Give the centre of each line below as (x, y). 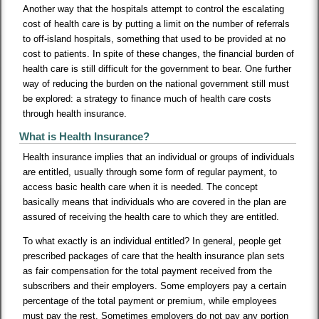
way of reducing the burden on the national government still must (156, 84)
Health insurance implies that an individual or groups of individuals (159, 157)
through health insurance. (75, 114)
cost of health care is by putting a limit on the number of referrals (157, 24)
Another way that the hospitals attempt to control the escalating (154, 9)
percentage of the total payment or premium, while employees (150, 301)
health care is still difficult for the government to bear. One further (157, 69)
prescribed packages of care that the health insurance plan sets (154, 256)
